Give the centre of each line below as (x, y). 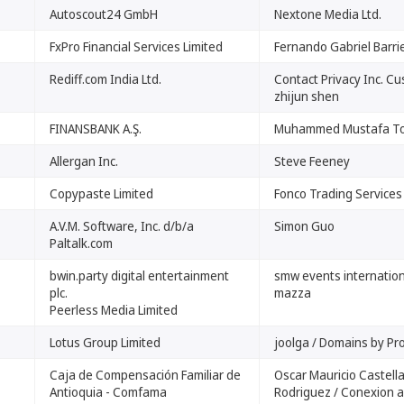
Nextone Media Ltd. (328, 14)
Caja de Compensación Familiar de (145, 375)
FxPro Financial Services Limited (136, 46)
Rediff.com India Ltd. (106, 79)
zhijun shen (307, 96)
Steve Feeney (312, 161)
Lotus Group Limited (105, 342)
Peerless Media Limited (114, 310)
